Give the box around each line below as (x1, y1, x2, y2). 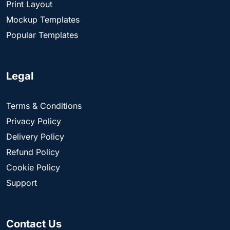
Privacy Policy (6, 116, 61, 127)
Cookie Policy (6, 162, 60, 173)
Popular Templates (6, 30, 78, 41)
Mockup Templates (6, 14, 80, 25)
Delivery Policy (6, 131, 64, 142)
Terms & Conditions (6, 101, 82, 111)
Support (6, 178, 37, 188)
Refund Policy (6, 147, 60, 158)
